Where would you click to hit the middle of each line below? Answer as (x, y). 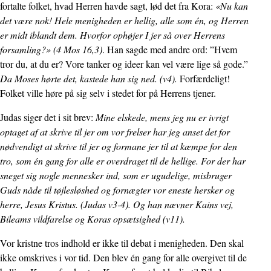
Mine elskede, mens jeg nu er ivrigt (161, 117)
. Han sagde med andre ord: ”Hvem (170, 49)
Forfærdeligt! (205, 78)
